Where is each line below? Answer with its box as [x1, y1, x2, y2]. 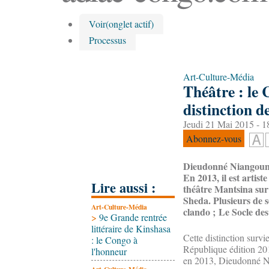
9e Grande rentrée [99, 211, 167, 224]
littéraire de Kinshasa [91, 222, 171, 235]
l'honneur [91, 245, 127, 258]
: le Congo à [91, 234, 138, 247]
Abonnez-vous [186, 132, 241, 145]
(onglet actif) [106, 17, 154, 30]
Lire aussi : [91, 178, 156, 198]
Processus [89, 34, 126, 46]
